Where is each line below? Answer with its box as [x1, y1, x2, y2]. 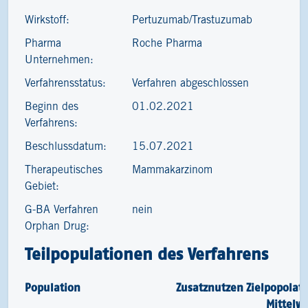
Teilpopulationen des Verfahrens [25, 245, 268, 263]
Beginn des [25, 102, 78, 112]
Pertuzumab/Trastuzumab [132, 15, 253, 25]
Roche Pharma [132, 38, 203, 49]
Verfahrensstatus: [25, 78, 106, 89]
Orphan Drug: [25, 221, 89, 232]
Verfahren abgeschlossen [132, 78, 250, 89]
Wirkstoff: [25, 15, 69, 25]
